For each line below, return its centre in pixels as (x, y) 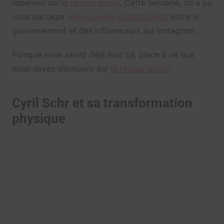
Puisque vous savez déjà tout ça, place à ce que (103, 55)
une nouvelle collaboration (118, 17)
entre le (183, 17)
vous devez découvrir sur (61, 69)
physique (38, 119)
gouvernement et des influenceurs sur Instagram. (104, 31)
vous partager (40, 17)
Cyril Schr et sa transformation (102, 103)
